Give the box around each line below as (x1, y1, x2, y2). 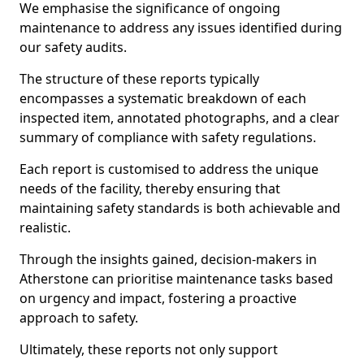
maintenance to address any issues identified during (19, 19, 342, 37)
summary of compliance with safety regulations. (19, 128, 316, 146)
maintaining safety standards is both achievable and (19, 199, 340, 217)
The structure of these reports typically (19, 70, 259, 88)
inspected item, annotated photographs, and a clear (19, 109, 340, 127)
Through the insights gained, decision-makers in (19, 250, 317, 268)
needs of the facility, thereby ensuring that (19, 180, 280, 197)
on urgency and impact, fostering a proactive (19, 289, 297, 307)
